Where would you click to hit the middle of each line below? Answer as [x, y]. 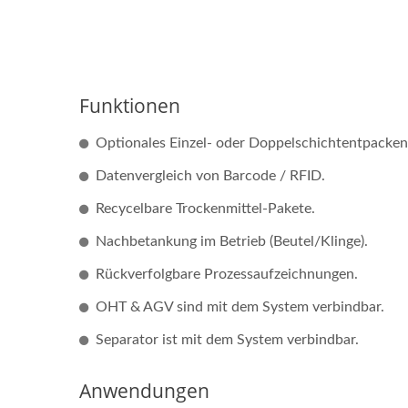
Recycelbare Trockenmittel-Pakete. [205, 209]
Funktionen [130, 106]
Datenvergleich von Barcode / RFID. [210, 176]
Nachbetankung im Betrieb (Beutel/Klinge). [232, 241]
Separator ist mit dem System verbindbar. [227, 340]
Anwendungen [144, 391]
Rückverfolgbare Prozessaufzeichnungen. [227, 274]
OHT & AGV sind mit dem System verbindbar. [240, 307]
